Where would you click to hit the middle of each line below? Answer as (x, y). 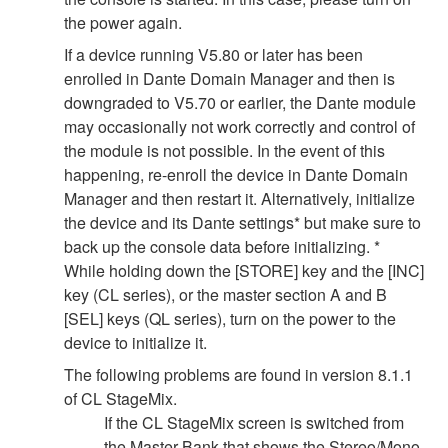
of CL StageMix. (120, 399)
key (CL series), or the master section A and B (225, 295)
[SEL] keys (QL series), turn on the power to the (230, 319)
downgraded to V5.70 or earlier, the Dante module (240, 103)
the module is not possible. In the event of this (224, 151)
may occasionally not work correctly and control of (239, 127)
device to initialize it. (135, 343)
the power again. (123, 23)
